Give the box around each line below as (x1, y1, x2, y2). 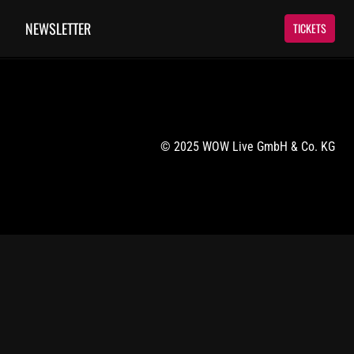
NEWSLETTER (24, 18, 91, 39)
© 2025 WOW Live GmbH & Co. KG (160, 139, 336, 154)
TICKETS (293, 20, 327, 36)
